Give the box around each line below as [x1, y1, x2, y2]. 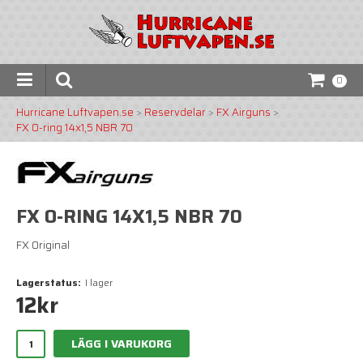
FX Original [16, 236, 70, 254]
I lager [85, 274, 113, 290]
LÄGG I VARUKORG [71, 334, 172, 352]
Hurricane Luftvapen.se [16, 103, 134, 121]
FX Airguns [216, 103, 271, 121]
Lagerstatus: [16, 274, 81, 290]
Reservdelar [144, 103, 206, 121]
